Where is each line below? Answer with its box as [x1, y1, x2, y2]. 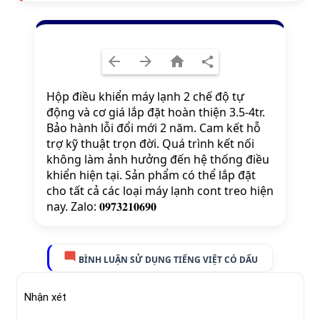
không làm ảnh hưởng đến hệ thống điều [46, 151, 269, 168]
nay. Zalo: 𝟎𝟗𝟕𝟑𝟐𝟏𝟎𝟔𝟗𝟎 [46, 199, 156, 215]
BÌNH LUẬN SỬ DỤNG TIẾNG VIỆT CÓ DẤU [76, 254, 258, 266]
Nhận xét [24, 291, 66, 304]
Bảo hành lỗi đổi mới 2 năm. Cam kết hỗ [46, 120, 261, 136]
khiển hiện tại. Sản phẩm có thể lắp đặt [46, 167, 256, 184]
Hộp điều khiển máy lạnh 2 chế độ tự [46, 89, 244, 105]
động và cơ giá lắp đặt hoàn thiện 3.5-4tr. [46, 104, 265, 121]
